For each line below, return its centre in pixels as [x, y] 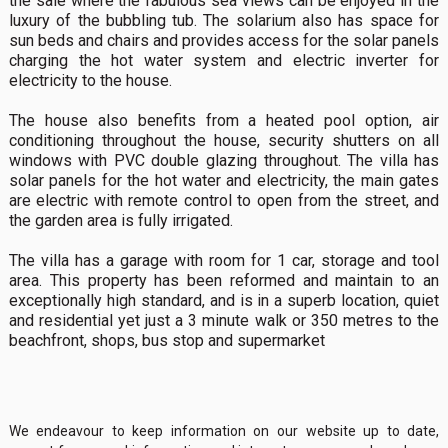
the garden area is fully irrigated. [122, 220]
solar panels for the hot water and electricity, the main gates [224, 180]
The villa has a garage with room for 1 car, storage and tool [224, 260]
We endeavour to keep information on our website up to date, [224, 430]
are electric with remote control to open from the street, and [224, 200]
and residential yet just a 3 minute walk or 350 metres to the [224, 320]
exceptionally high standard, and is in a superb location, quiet [224, 300]
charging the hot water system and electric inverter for [224, 60]
